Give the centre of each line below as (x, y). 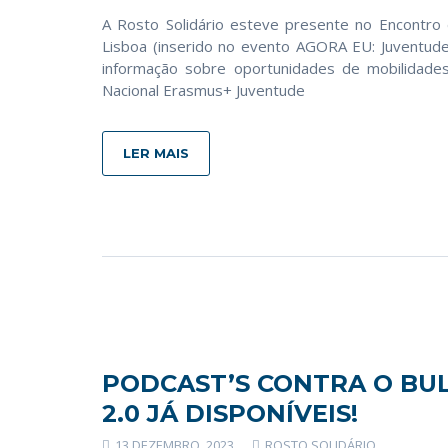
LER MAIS (156, 153)
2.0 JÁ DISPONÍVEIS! (230, 413)
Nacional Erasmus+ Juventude (203, 90)
